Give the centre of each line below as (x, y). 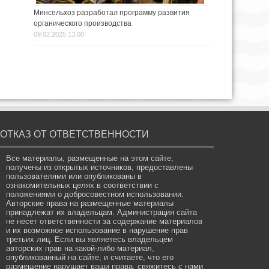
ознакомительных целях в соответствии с (83, 186)
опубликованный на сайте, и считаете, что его (90, 258)
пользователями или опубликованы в (74, 177)
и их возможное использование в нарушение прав (97, 231)
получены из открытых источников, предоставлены (100, 168)
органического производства (83, 24)
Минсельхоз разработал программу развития (112, 13)
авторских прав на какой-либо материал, (80, 249)
